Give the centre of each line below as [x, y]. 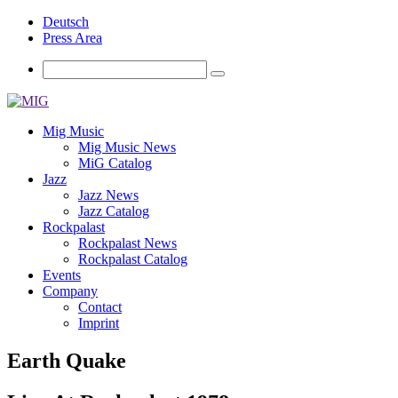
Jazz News [108, 195]
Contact [100, 307]
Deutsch [66, 22]
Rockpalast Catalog [133, 259]
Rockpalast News [127, 243]
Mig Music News [127, 147]
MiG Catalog [115, 163]
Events [62, 275]
